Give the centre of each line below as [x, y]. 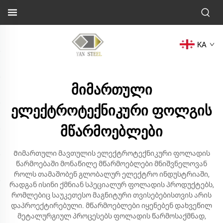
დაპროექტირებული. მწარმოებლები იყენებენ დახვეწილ [111, 206]
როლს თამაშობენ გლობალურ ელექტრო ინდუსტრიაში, [111, 174]
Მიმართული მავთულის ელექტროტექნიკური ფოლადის [111, 153]
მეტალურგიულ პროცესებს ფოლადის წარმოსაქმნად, [111, 216]
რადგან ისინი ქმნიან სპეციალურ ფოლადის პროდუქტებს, [111, 185]
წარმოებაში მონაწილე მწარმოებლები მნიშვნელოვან [111, 164]
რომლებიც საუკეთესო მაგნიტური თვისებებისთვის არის [111, 195]
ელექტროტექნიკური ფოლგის [111, 111]
